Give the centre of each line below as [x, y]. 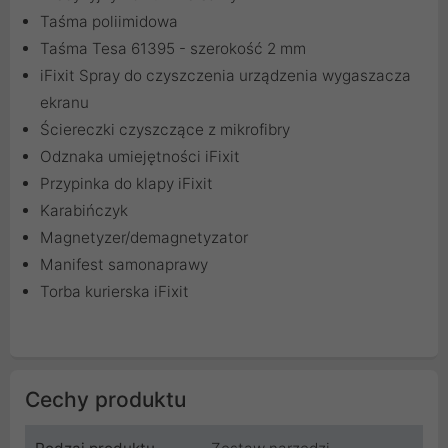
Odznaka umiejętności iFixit [140, 157]
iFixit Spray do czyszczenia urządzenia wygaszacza [225, 76]
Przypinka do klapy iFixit [126, 184]
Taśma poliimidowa [109, 22]
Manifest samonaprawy [124, 265]
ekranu [64, 103]
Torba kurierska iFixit [114, 292]
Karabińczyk [84, 211]
